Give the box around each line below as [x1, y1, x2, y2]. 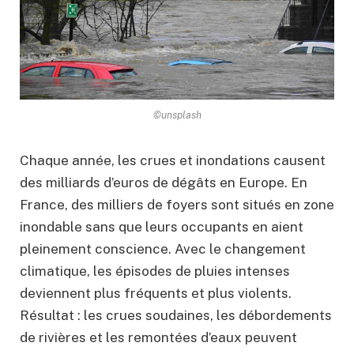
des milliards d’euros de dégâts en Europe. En [20, 175, 307, 191]
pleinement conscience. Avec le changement [20, 241, 306, 258]
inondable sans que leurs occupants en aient [20, 219, 303, 235]
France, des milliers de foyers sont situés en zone [20, 197, 334, 213]
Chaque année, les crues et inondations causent [20, 153, 326, 169]
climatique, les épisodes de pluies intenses [20, 263, 290, 280]
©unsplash [153, 109, 201, 122]
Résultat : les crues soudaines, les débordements [20, 307, 332, 324]
